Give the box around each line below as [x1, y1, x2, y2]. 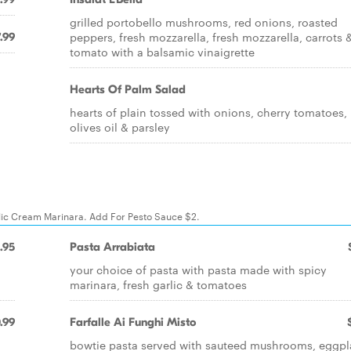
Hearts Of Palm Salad [70, 82, 186, 96]
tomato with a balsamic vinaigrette [70, 44, 255, 60]
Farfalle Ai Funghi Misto [70, 315, 196, 329]
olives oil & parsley [70, 119, 170, 135]
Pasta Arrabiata [70, 240, 155, 254]
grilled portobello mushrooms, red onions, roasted [70, 14, 338, 30]
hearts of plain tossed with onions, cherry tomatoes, [70, 104, 347, 120]
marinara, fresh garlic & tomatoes [70, 277, 247, 292]
